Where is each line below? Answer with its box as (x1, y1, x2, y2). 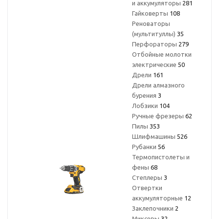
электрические (132, 61, 178, 68)
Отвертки (132, 184, 162, 191)
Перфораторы (132, 41, 178, 47)
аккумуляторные (132, 195, 184, 201)
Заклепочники (132, 205, 175, 212)
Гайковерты (132, 10, 170, 17)
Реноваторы (132, 20, 170, 27)
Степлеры (132, 174, 164, 181)
